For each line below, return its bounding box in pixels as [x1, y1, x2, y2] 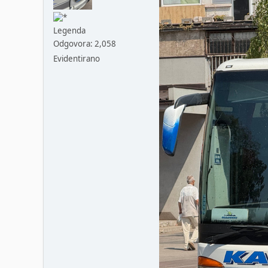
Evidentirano [53, 53, 100, 64]
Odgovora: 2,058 [53, 38, 116, 49]
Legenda [53, 25, 86, 36]
